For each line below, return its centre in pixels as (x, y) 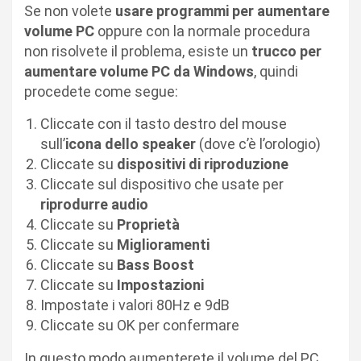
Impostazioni (160, 284)
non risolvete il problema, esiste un (138, 51)
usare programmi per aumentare (222, 10)
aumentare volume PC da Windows (139, 71)
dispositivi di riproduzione (203, 164)
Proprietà (148, 224)
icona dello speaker (131, 143)
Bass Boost (156, 264)
